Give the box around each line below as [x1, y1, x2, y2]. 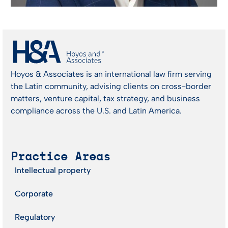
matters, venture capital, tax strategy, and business [11, 94, 200, 104]
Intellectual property [15, 165, 91, 176]
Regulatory [15, 212, 55, 222]
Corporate [15, 189, 53, 199]
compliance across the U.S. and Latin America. [11, 106, 182, 116]
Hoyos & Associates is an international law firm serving [11, 69, 212, 79]
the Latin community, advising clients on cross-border [11, 81, 211, 92]
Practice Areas [11, 149, 110, 164]
